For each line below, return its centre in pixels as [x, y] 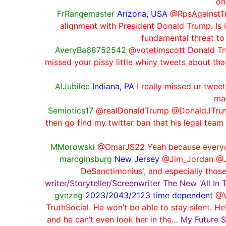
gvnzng [68, 195]
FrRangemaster [86, 13]
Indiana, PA [113, 86]
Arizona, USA [142, 13]
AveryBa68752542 [90, 50]
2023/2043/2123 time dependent [149, 195]
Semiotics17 [70, 110]
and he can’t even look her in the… [114, 219]
